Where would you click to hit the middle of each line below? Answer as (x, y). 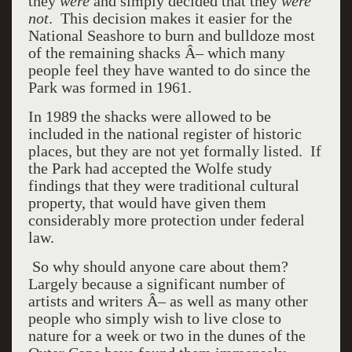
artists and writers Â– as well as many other (168, 301)
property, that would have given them (147, 203)
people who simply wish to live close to (154, 318)
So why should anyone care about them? (160, 266)
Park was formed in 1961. (110, 87)
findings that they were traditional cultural (163, 185)
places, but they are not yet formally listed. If (174, 151)
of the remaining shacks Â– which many (156, 53)
